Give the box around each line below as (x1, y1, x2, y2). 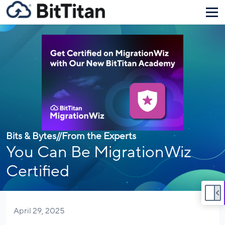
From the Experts (62, 131, 136, 141)
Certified (6, 162, 69, 180)
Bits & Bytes (6, 131, 56, 141)
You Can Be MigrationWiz (6, 143, 191, 161)
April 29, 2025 (14, 206, 65, 215)
